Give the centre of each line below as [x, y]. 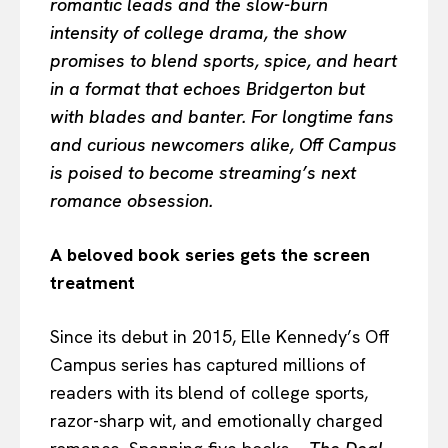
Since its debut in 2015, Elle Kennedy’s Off [220, 336]
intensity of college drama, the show [198, 32]
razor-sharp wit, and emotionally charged [216, 420]
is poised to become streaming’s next [203, 172]
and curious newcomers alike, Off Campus [223, 144]
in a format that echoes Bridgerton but [207, 88]
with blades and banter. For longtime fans [222, 116]
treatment [92, 282]
